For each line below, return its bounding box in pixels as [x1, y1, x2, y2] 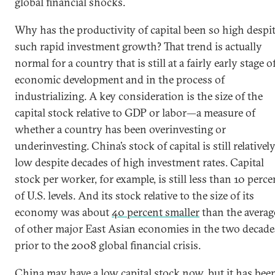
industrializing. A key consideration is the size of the [15, 89, 263, 103]
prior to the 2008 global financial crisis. [15, 238, 201, 252]
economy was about [15, 205, 112, 219]
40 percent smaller [112, 205, 199, 219]
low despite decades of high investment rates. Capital [15, 155, 264, 169]
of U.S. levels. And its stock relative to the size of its [15, 188, 254, 203]
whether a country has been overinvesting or [15, 122, 226, 136]
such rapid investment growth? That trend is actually [15, 39, 262, 53]
